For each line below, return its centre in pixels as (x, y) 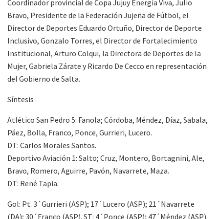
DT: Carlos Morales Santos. (52, 145)
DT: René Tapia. (33, 183)
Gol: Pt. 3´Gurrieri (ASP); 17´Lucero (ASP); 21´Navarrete (101, 204)
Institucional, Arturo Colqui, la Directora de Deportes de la (104, 53)
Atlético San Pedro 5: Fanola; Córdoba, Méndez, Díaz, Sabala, (108, 120)
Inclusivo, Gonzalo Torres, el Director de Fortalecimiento (102, 40)
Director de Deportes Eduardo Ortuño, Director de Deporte (105, 28)
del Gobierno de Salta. (44, 78)
